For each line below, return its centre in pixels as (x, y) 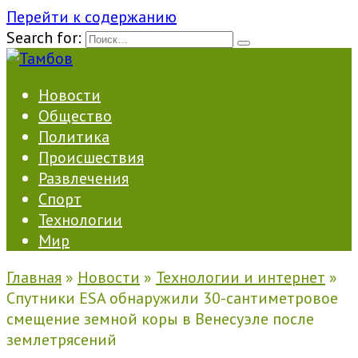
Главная (34, 277)
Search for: (44, 38)
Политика (74, 137)
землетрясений (62, 340)
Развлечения (84, 178)
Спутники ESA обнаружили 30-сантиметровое (172, 298)
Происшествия (91, 157)
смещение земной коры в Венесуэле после (160, 319)
